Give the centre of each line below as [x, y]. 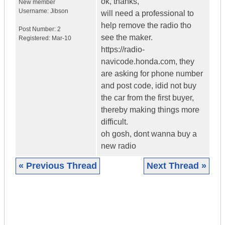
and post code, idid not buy [149, 86]
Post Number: [38, 29]
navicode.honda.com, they [148, 62]
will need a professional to [147, 14]
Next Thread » [177, 166]
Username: [34, 11]
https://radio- [123, 50]
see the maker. [127, 38]
